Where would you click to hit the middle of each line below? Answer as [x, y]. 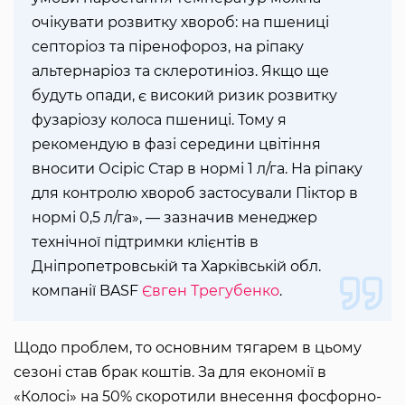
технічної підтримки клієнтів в [145, 241]
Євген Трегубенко [211, 290]
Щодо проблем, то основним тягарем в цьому [188, 347]
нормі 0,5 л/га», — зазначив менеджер [174, 217]
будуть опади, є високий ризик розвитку [184, 95]
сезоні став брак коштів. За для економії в [170, 372]
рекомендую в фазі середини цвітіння [176, 144]
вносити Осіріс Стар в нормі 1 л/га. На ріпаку [197, 168]
